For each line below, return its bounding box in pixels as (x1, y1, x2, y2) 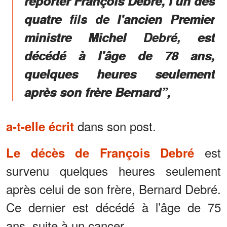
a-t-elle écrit (6, 117, 74, 135)
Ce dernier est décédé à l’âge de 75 (6, 198, 221, 216)
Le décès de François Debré (6, 143, 195, 161)
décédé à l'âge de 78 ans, (24, 46, 215, 64)
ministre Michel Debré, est (24, 28, 215, 46)
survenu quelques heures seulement (6, 161, 221, 179)
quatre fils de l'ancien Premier (24, 10, 215, 27)
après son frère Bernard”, (24, 83, 171, 100)
